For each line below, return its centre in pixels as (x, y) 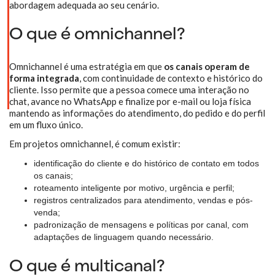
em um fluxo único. (46, 125)
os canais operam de (207, 66)
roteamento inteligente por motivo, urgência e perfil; (134, 188)
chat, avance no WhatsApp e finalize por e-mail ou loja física (130, 101)
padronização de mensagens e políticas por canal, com (141, 225)
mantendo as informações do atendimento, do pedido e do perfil (137, 113)
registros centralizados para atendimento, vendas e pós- (143, 200)
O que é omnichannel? (97, 36)
